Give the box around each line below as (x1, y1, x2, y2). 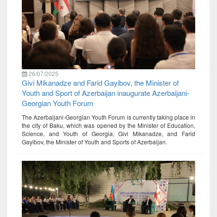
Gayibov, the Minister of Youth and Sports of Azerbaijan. (22, 138, 167, 146)
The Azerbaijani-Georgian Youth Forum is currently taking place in (22, 113, 195, 122)
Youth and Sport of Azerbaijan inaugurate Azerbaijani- (22, 88, 189, 98)
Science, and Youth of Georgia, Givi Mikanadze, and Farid (22, 129, 195, 138)
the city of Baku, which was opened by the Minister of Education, (22, 121, 195, 130)
